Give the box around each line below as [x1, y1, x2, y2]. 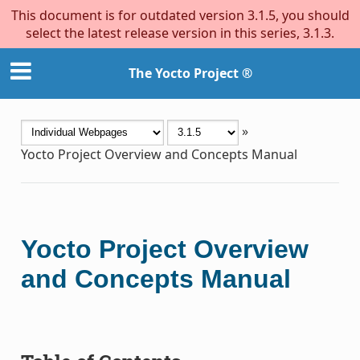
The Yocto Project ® [129, 64, 252, 83]
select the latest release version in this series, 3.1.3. [26, 24, 334, 42]
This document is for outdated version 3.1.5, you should [10, 6, 350, 24]
